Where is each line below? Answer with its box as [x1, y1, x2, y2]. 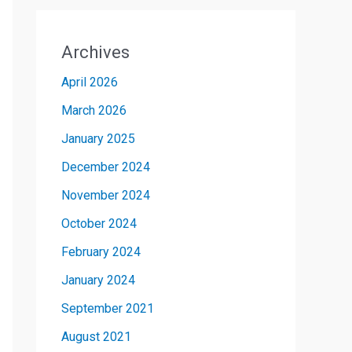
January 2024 [61, 273, 135, 288]
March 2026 [61, 103, 126, 119]
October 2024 [61, 216, 137, 232]
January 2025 [61, 131, 135, 147]
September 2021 [61, 301, 154, 317]
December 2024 [61, 159, 150, 175]
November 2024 [61, 188, 150, 203]
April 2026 [61, 75, 118, 90]
